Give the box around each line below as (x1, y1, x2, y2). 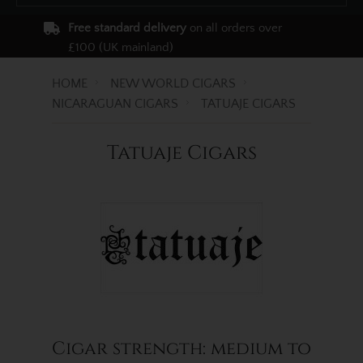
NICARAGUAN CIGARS (52, 96, 178, 111)
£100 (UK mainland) (68, 41, 173, 54)
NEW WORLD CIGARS (110, 76, 236, 91)
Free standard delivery (68, 21, 186, 35)
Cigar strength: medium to (52, 337, 311, 361)
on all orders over (186, 21, 282, 35)
